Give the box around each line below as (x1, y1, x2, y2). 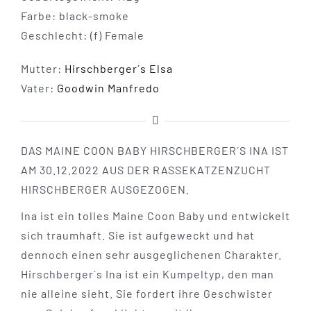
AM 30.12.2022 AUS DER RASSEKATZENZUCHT (20, 163, 271, 177)
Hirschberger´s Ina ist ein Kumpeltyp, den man (20, 267, 274, 281)
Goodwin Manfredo (56, 81, 160, 94)
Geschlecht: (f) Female (20, 28, 144, 42)
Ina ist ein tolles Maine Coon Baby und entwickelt (20, 209, 290, 223)
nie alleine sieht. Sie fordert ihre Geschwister (20, 287, 273, 301)
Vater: (20, 81, 57, 94)
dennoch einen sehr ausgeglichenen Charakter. (20, 248, 282, 262)
